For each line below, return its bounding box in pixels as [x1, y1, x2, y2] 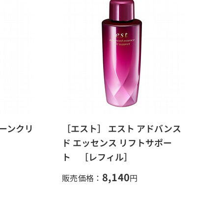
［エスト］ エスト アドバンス [62, 122, 181, 135]
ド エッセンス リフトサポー [62, 136, 172, 149]
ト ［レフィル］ [62, 150, 133, 163]
